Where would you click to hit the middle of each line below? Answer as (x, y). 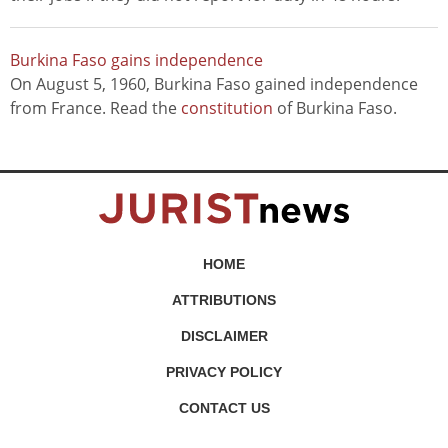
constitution (227, 108)
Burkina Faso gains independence (136, 60)
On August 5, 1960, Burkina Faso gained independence (214, 84)
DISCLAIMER (224, 336)
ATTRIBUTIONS (224, 300)
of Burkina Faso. (335, 108)
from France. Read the (95, 108)
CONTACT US (224, 408)
